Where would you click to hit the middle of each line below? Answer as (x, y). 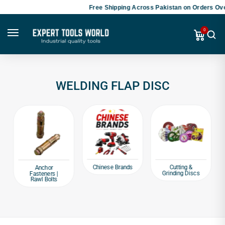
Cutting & (181, 167)
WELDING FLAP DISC (113, 86)
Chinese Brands (113, 167)
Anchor (44, 167)
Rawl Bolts (44, 179)
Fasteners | (44, 174)
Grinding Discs (181, 173)
